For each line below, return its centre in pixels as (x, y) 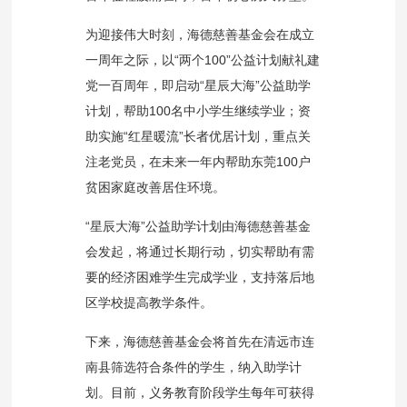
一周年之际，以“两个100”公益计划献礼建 (202, 60)
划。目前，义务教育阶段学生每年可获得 (199, 392)
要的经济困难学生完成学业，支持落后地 (199, 277)
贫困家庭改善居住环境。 (155, 187)
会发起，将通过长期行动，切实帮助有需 (199, 252)
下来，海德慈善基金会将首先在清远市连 (199, 342)
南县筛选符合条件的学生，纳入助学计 (193, 367)
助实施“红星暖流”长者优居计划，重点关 (198, 136)
